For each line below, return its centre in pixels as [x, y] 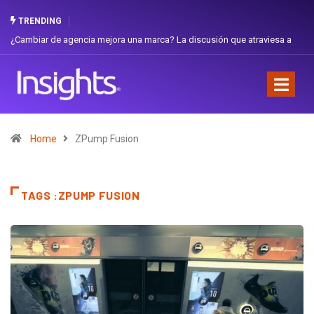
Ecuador [27, 59]
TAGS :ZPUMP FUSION [81, 195]
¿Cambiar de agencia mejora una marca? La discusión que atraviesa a [151, 40]
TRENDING [39, 21]
